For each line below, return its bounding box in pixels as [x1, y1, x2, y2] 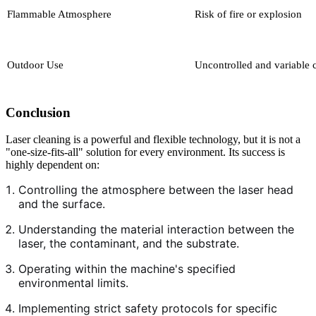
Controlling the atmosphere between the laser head [18, 183, 293, 197]
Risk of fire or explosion [195, 8, 302, 20]
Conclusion [6, 104, 71, 120]
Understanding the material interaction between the [18, 222, 294, 237]
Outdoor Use [7, 59, 63, 71]
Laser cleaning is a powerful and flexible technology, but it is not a [6, 133, 300, 146]
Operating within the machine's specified [18, 262, 236, 276]
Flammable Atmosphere [7, 8, 111, 20]
